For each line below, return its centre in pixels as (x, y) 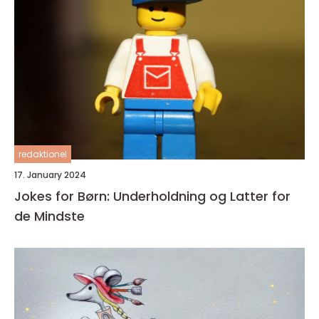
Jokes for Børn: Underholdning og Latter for (152, 196)
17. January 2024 (50, 175)
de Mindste (49, 216)
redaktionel (43, 154)
